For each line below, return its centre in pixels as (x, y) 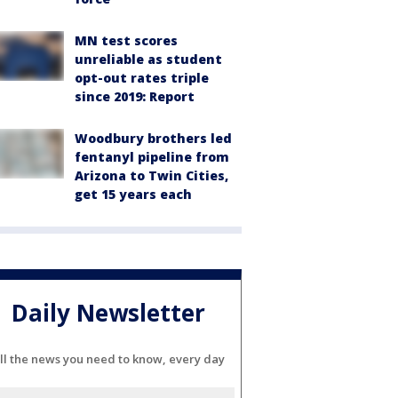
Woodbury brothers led (153, 138)
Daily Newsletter (108, 313)
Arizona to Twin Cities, (151, 175)
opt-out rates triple (142, 78)
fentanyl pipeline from (152, 157)
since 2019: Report (135, 96)
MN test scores (126, 40)
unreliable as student (148, 59)
